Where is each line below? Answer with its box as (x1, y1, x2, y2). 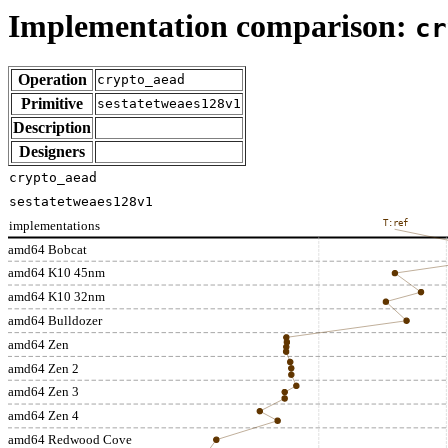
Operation (17, 71, 87, 89)
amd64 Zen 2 (8, 361, 79, 377)
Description (13, 119, 91, 137)
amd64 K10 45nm (8, 265, 105, 281)
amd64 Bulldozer (8, 313, 103, 329)
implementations (9, 218, 100, 234)
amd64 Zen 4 (8, 408, 79, 424)
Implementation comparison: (8, 8, 415, 44)
